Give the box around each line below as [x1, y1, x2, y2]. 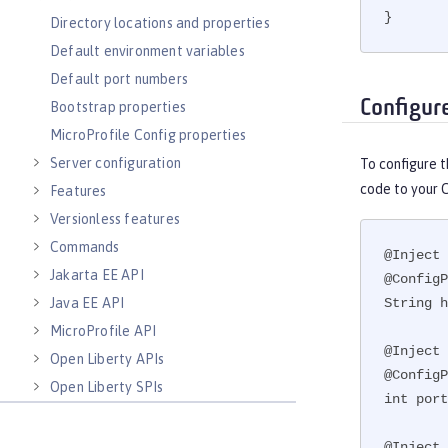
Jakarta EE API [50, 267, 144, 283]
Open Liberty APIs [50, 351, 165, 367]
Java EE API [50, 295, 125, 311]
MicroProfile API [50, 323, 157, 339]
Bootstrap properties [50, 99, 186, 115]
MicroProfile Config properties [50, 127, 246, 143]
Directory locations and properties [50, 15, 270, 31]
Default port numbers [50, 71, 188, 87]
